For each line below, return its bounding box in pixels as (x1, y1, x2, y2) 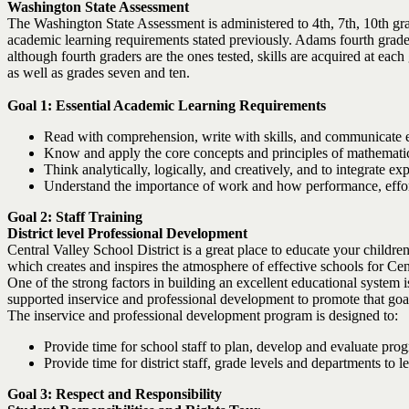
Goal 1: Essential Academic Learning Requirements (7, 98, 326, 113)
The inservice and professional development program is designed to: (7, 308, 398, 323)
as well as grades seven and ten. (7, 65, 190, 80)
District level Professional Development (7, 225, 247, 241)
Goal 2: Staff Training (7, 209, 142, 225)
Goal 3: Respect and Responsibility (7, 386, 222, 402)
